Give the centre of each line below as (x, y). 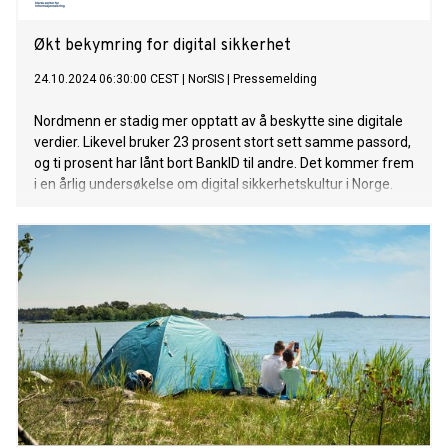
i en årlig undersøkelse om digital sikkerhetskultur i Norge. (213, 184)
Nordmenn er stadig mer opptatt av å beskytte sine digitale (218, 121)
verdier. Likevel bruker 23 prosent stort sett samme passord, (222, 142)
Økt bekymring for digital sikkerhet (162, 46)
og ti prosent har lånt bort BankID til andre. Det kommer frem (224, 163)
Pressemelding (275, 79)
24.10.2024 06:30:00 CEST (106, 79)
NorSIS (206, 79)
